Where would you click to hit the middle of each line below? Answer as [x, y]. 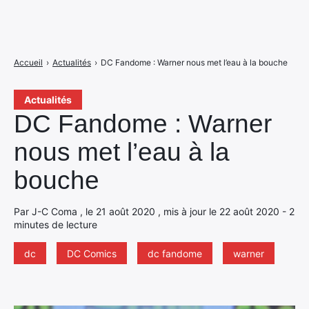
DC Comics [92, 253]
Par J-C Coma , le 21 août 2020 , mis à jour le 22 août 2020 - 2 [154, 211]
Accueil [28, 62]
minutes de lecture [56, 225]
